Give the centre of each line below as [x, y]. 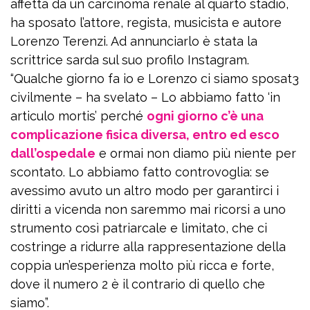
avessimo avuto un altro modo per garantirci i [145, 190]
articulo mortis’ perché [79, 116]
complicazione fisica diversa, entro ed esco [145, 134]
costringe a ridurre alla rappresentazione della [148, 246]
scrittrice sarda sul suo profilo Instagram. [130, 60]
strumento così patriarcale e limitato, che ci [139, 228]
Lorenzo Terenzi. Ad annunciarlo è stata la [134, 41]
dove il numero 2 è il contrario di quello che [138, 284]
